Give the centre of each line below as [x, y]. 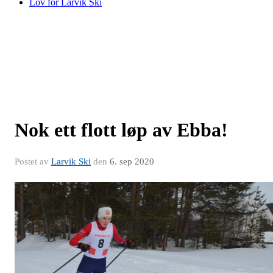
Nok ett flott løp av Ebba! [121, 130]
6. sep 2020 [132, 161]
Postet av [33, 161]
